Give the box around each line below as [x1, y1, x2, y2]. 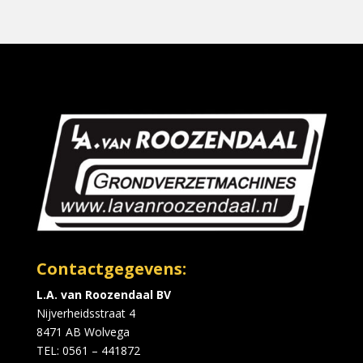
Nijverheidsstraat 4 [36, 305, 135, 321]
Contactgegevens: [36, 257, 186, 280]
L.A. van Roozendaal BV [36, 286, 171, 302]
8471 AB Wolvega [36, 323, 130, 340]
